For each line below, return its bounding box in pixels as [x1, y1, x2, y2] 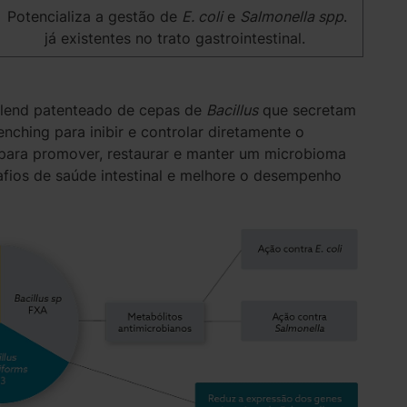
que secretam [257, 100, 356, 119]
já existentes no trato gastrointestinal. [45, 28, 311, 47]
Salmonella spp [240, 6, 344, 25]
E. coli [182, 6, 223, 25]
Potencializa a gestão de [7, 6, 183, 25]
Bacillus [205, 100, 258, 119]
